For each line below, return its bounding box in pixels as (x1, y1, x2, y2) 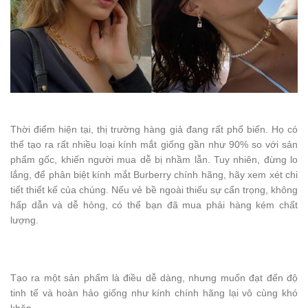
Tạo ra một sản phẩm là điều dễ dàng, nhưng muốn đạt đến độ (10, 272, 298, 283)
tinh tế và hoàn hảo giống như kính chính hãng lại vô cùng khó (10, 287, 298, 298)
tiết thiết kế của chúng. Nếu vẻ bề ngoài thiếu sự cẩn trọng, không (10, 184, 298, 195)
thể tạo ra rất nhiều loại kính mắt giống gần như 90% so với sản (10, 138, 298, 150)
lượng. (10, 214, 38, 225)
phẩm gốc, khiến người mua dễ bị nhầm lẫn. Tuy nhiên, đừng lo (10, 153, 298, 165)
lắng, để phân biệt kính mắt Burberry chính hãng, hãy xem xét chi (10, 168, 298, 180)
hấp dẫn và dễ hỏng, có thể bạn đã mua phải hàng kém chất (10, 199, 298, 210)
